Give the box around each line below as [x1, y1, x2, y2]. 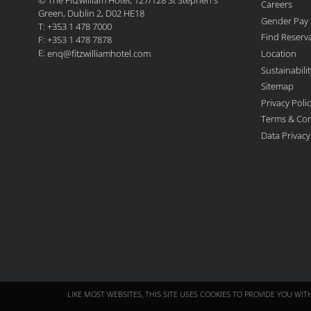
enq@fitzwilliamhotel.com [47, 47, 151, 60]
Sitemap [261, 79, 294, 92]
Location [261, 47, 296, 60]
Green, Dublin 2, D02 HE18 [38, 6, 144, 19]
